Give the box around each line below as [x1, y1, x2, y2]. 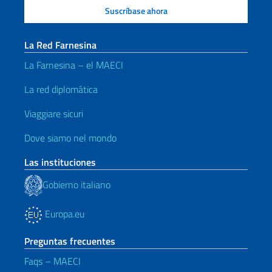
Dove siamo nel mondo [24, 131, 117, 145]
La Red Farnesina [24, 38, 97, 52]
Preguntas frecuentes [24, 234, 115, 248]
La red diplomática [24, 82, 98, 97]
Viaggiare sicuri [24, 106, 83, 121]
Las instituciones [24, 155, 96, 169]
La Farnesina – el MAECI [24, 58, 123, 72]
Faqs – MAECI [24, 254, 81, 268]
